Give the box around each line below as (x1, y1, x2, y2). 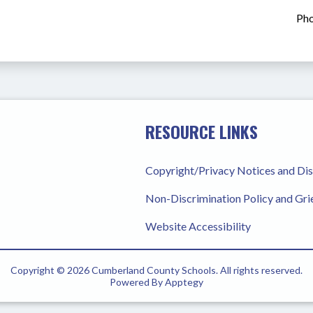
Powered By (110, 275, 165, 288)
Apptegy (165, 275, 203, 288)
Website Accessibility (145, 219, 251, 233)
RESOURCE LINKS (145, 118, 258, 144)
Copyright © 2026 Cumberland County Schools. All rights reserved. (10, 263, 303, 276)
